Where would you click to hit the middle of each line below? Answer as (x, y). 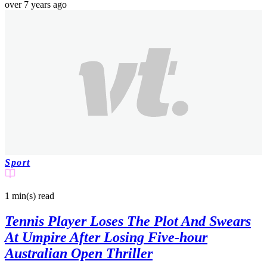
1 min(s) (20, 195)
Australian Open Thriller (79, 253)
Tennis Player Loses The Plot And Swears (128, 221)
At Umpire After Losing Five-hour (106, 237)
